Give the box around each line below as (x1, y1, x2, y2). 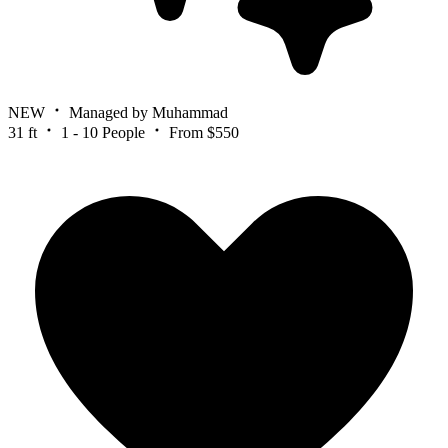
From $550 (169, 123, 239, 141)
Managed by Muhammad (69, 103, 228, 121)
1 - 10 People (61, 123, 145, 141)
